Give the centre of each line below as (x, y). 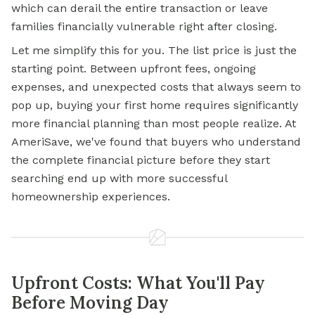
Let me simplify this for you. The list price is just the (154, 51)
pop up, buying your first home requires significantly (155, 105)
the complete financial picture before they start (141, 160)
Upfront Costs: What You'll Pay (138, 283)
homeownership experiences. (91, 197)
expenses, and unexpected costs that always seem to (156, 87)
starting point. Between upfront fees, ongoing (134, 69)
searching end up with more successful (119, 179)
